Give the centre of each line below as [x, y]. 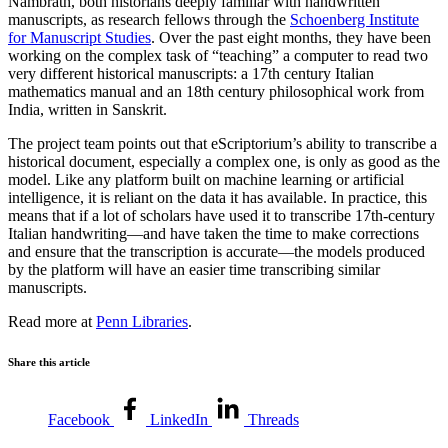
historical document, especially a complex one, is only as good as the [224, 161]
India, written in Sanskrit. [87, 109]
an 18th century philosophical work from [295, 91]
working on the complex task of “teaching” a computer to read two [218, 55]
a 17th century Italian [307, 73]
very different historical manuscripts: [124, 73]
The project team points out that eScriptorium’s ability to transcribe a [222, 143]
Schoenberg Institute [354, 19]
